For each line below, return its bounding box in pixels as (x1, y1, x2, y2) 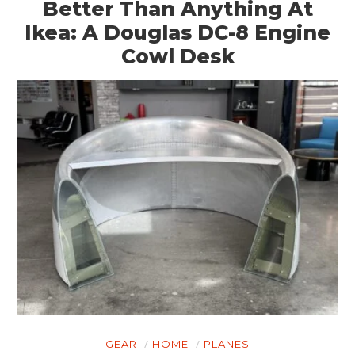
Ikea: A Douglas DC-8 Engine (25, 21, 330, 45)
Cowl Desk (120, 44, 235, 69)
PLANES (204, 337, 250, 350)
